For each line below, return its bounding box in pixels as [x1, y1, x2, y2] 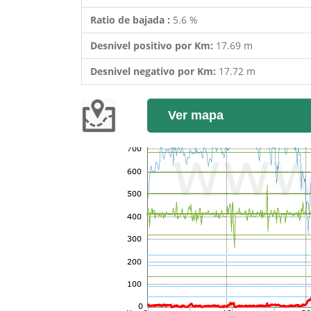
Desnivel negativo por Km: [90, 65, 219, 78]
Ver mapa [168, 108, 224, 122]
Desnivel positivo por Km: [90, 39, 216, 52]
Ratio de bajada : [90, 13, 173, 26]
